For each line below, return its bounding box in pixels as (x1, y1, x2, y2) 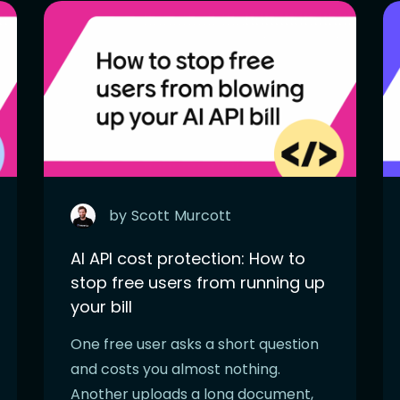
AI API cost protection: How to (71, 246, 305, 270)
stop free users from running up (71, 271, 325, 294)
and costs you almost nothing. (71, 358, 280, 379)
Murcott (174, 204, 231, 226)
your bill (71, 295, 132, 318)
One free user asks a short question (71, 333, 319, 354)
